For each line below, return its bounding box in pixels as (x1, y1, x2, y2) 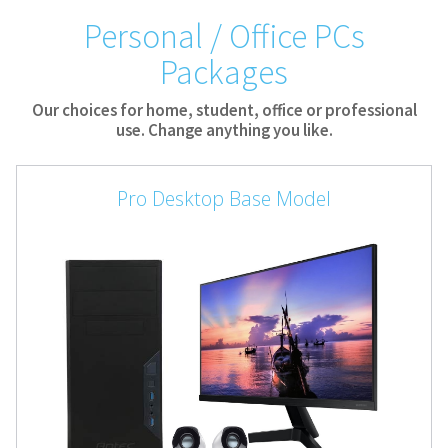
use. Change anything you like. (115, 119, 333, 142)
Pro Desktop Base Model (116, 185, 331, 213)
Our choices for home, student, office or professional (31, 99, 417, 122)
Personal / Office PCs (83, 15, 365, 58)
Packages (160, 51, 288, 94)
